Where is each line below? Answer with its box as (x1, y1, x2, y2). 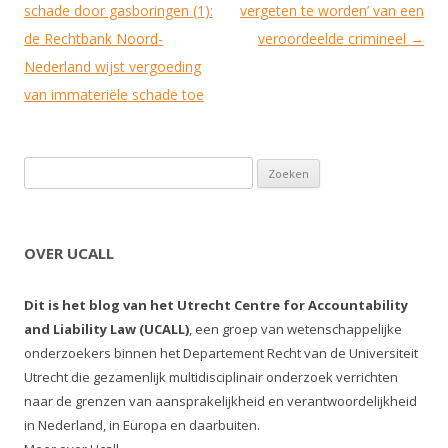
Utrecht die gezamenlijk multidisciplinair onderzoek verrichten (24, 368, 398, 386)
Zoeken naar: (24, 160, 106, 178)
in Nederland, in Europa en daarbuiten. (24, 416, 260, 434)
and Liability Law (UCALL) (24, 320, 189, 338)
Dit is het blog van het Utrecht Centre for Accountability (24, 296, 408, 314)
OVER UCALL (24, 243, 114, 263)
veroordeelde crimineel (258, 29, 410, 48)
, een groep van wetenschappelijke (189, 320, 402, 338)
